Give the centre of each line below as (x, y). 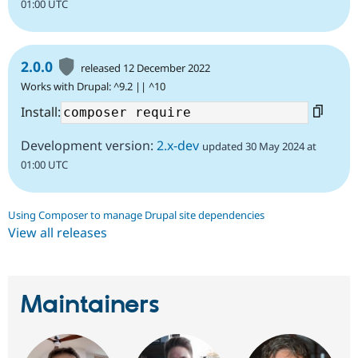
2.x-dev (178, 145)
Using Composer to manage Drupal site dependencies (136, 215)
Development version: (89, 145)
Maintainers (90, 305)
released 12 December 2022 (146, 68)
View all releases (58, 232)
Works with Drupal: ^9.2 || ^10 (93, 86)
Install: (41, 111)
